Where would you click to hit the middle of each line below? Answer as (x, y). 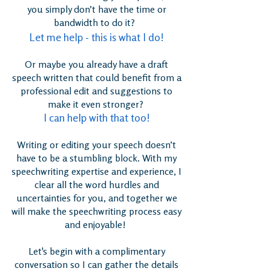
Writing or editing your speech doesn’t (96, 145)
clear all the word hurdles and (96, 185)
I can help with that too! (96, 118)
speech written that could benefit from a (96, 78)
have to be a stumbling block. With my (96, 158)
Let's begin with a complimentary (96, 251)
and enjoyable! (96, 225)
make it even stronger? (96, 104)
